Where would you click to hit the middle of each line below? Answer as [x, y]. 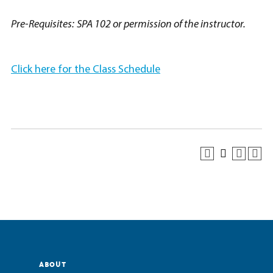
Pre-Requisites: [43, 25]
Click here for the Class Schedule [86, 70]
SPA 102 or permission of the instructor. [161, 25]
